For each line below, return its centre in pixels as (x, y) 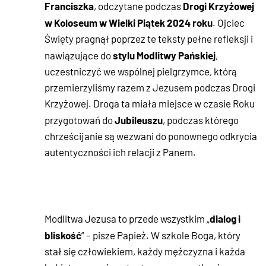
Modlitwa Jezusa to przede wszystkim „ (127, 219)
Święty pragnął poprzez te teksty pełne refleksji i (149, 39)
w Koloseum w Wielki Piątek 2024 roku (129, 23)
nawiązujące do (79, 56)
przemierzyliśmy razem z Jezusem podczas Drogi (150, 88)
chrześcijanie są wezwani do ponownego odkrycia (151, 136)
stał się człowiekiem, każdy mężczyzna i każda (145, 251)
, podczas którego (201, 120)
